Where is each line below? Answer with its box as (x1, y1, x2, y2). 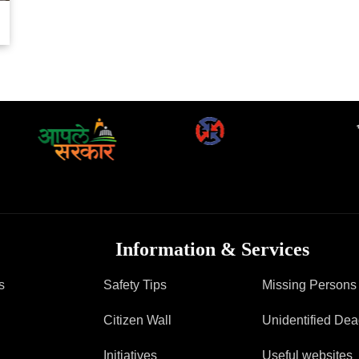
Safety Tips (103, 277, 167, 292)
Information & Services (115, 238, 309, 260)
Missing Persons (261, 277, 357, 292)
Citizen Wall (103, 313, 171, 327)
